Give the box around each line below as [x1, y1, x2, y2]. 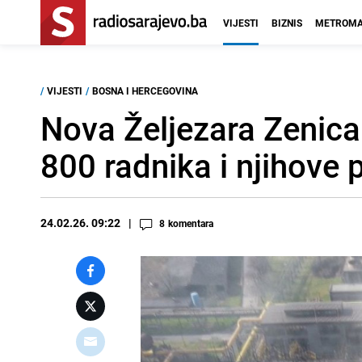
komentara [168, 217, 213, 229]
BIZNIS [271, 16, 302, 29]
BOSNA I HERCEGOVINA [92, 84, 198, 97]
